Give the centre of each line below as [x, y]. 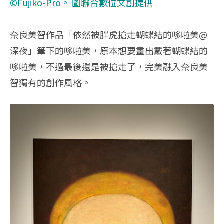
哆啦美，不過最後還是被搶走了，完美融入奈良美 [109, 67]
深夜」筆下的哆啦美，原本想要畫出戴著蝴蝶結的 [109, 51]
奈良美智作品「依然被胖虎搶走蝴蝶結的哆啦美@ [109, 35]
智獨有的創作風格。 [50, 83]
